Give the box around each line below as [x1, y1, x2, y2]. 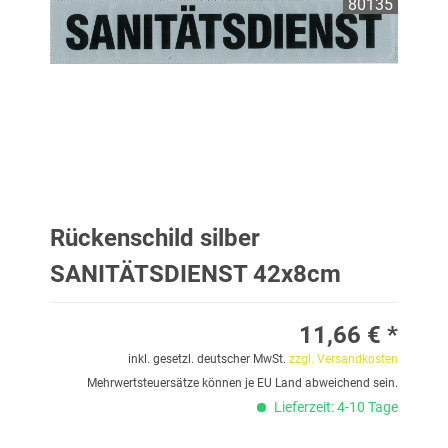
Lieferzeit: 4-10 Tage [271, 399, 398, 415]
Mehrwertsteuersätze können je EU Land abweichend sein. [87, 376, 398, 390]
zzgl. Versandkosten [289, 352, 398, 366]
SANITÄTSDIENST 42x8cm [50, 260, 341, 288]
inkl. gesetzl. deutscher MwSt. [128, 352, 289, 366]
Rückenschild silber [50, 224, 260, 252]
